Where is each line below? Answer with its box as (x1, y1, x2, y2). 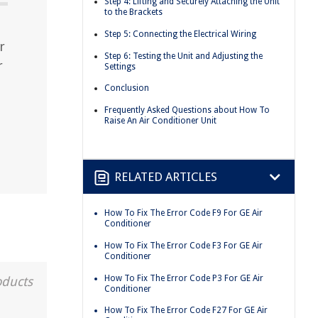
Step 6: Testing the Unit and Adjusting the (104, 50, 263, 61)
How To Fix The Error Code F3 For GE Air (104, 240, 263, 251)
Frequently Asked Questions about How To (104, 104, 270, 115)
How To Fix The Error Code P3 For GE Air (104, 273, 263, 283)
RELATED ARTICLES (114, 169, 217, 184)
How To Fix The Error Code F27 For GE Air (104, 305, 268, 316)
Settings (104, 61, 136, 72)
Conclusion (104, 83, 149, 94)
